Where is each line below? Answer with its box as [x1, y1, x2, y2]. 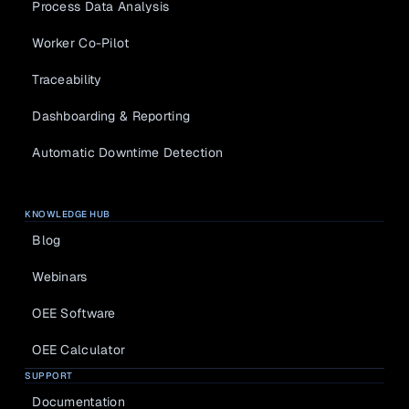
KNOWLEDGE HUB [25, 208, 110, 220]
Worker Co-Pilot [32, 34, 130, 51]
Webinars [32, 267, 88, 285]
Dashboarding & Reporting [32, 107, 191, 124]
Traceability [32, 70, 102, 88]
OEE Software [32, 304, 116, 321]
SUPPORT [25, 370, 73, 382]
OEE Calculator [32, 341, 126, 358]
